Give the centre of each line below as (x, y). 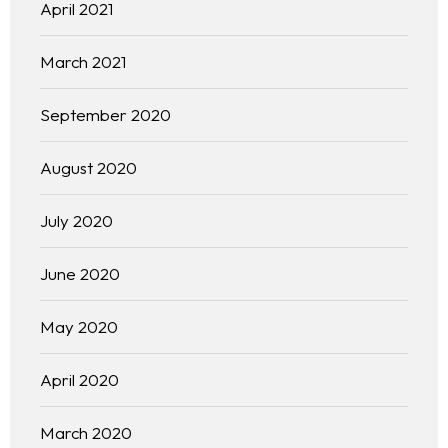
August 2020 (88, 168)
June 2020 (80, 274)
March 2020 (86, 433)
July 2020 (76, 221)
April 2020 (79, 380)
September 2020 (105, 115)
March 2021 (83, 62)
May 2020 (79, 327)
